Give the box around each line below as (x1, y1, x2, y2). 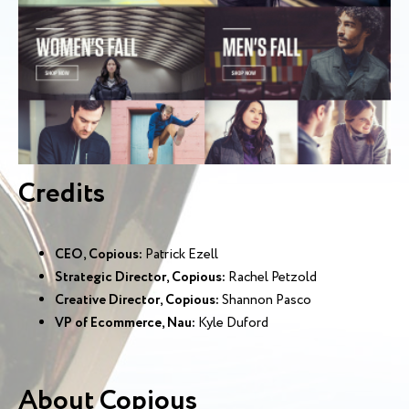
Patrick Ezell (142, 245, 218, 266)
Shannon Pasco (219, 290, 311, 311)
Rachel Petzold (225, 267, 317, 288)
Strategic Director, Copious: (55, 267, 225, 288)
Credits (18, 173, 105, 215)
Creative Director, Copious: (55, 290, 219, 311)
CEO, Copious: (55, 245, 142, 266)
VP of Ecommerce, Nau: (55, 313, 195, 334)
